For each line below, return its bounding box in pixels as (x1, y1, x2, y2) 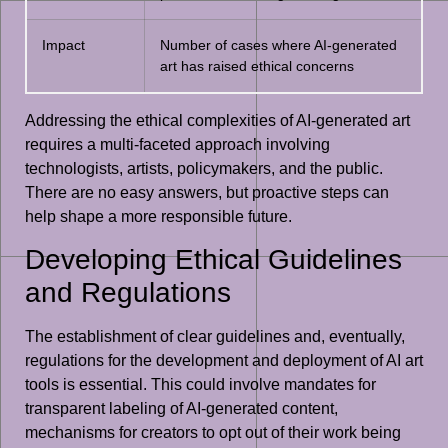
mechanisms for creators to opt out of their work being (25, 424, 401, 442)
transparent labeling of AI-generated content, (25, 400, 338, 418)
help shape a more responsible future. (25, 207, 292, 225)
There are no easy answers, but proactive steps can (25, 183, 389, 201)
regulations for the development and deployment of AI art (25, 352, 423, 370)
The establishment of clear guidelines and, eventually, (25, 328, 405, 346)
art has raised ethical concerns (160, 57, 354, 74)
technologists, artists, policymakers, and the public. (25, 159, 383, 177)
